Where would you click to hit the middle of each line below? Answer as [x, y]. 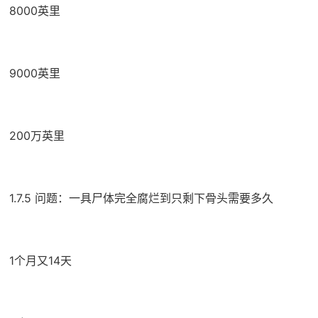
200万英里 [37, 136]
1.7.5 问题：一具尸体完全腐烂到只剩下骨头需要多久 [141, 198]
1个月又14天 [40, 261]
